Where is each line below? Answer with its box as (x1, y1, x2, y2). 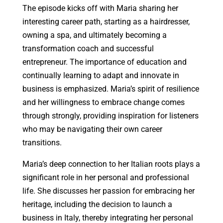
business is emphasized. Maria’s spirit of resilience (22, 84, 199, 94)
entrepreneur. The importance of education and (22, 57, 187, 67)
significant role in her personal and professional (22, 173, 189, 183)
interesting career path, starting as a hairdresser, (22, 17, 190, 27)
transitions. (22, 138, 62, 148)
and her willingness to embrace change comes (22, 98, 185, 108)
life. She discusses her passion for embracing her (22, 186, 195, 196)
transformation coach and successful (22, 44, 154, 54)
